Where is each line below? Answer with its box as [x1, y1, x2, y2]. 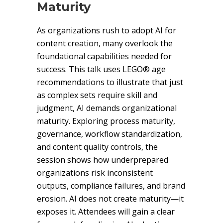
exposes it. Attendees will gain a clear [37, 206, 175, 217]
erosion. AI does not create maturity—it [37, 193, 184, 204]
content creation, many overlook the [37, 38, 173, 49]
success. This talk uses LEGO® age [37, 64, 166, 75]
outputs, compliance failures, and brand [37, 180, 185, 191]
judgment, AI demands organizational [37, 103, 177, 113]
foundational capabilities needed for [37, 51, 172, 62]
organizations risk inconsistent [37, 167, 153, 178]
